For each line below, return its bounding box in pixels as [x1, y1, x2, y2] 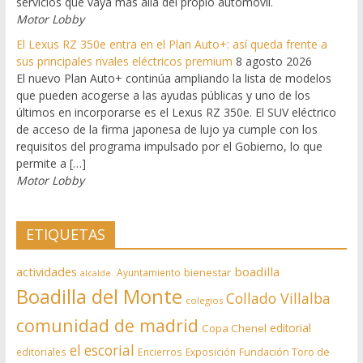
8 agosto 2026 [235, 53, 312, 69]
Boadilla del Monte [15, 282, 182, 310]
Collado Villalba [225, 288, 331, 308]
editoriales [15, 344, 66, 358]
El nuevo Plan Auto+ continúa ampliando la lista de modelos [15, 70, 331, 86]
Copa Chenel [201, 320, 267, 335]
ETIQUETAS [25, 224, 105, 244]
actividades [15, 263, 77, 280]
